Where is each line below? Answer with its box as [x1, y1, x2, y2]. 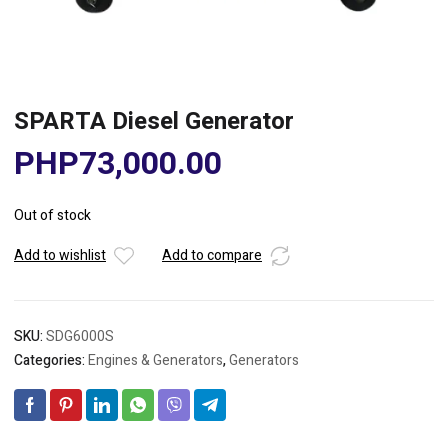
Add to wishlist [14, 245, 106, 266]
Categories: [14, 350, 88, 371]
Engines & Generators [88, 350, 223, 371]
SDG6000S [46, 326, 114, 347]
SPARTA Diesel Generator [14, 104, 294, 139]
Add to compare [162, 245, 262, 266]
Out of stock [14, 205, 91, 226]
